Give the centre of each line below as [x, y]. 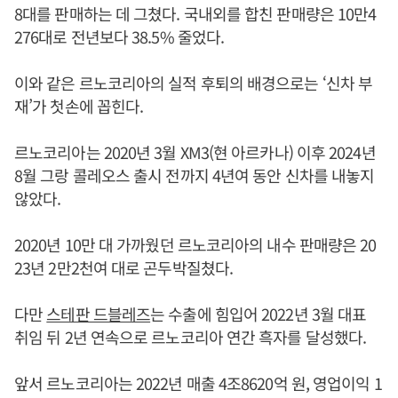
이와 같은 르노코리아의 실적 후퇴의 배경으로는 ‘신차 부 [194, 82]
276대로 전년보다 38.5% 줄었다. [119, 36]
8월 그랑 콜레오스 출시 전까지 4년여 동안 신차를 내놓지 [195, 175]
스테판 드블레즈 [99, 313]
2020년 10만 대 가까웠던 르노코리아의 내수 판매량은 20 [195, 244]
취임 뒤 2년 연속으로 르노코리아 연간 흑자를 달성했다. [191, 336]
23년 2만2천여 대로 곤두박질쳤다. [123, 267]
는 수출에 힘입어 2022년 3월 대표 [259, 313]
